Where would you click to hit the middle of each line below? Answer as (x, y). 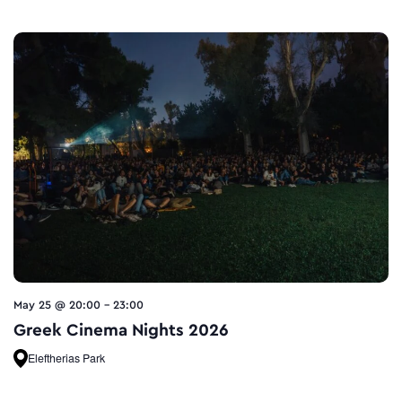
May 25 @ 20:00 (57, 305)
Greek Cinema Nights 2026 (121, 330)
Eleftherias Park (66, 358)
